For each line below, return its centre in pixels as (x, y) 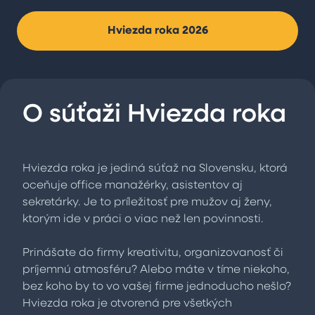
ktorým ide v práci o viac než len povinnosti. (144, 219)
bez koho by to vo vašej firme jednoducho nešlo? (157, 287)
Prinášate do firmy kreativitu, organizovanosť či (153, 253)
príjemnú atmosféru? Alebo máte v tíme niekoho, (156, 270)
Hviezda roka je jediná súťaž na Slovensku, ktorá (155, 169)
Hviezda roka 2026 (157, 31)
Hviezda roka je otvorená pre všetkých (127, 304)
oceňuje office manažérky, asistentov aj (133, 186)
